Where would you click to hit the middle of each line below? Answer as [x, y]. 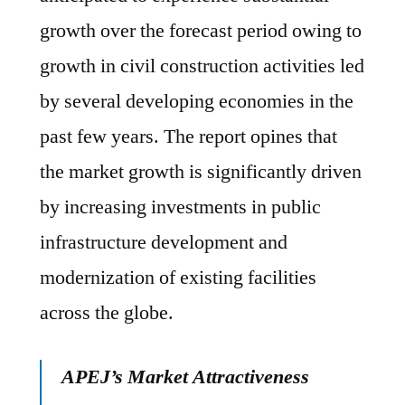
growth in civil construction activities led [202, 66]
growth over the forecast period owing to [201, 31]
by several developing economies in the [197, 101]
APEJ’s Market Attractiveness [185, 377]
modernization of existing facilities [178, 278]
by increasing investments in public [180, 207]
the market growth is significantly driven [201, 172]
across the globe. [107, 313]
